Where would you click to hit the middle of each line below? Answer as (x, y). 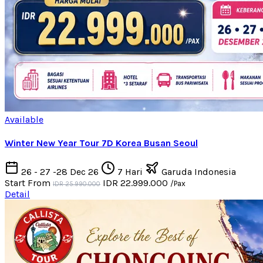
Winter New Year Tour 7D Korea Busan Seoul (101, 143)
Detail (17, 194)
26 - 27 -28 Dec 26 (60, 172)
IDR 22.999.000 (136, 183)
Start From (28, 183)
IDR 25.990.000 (77, 184)
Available (24, 119)
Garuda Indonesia (198, 172)
